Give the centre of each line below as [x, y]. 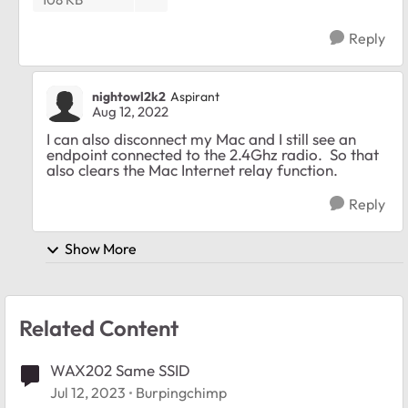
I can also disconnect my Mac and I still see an [201, 138]
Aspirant [195, 97]
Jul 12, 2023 [88, 393]
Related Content [99, 328]
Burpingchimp [181, 393]
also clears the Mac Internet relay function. [192, 169]
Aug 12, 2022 [130, 111]
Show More [101, 248]
